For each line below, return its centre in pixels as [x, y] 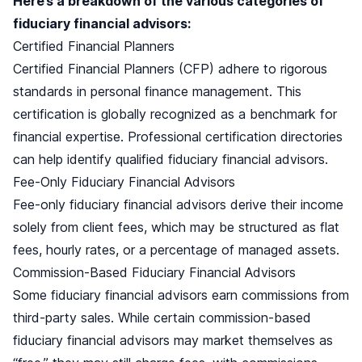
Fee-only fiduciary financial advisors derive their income [178, 205]
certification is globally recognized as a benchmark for [175, 114]
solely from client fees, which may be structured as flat [176, 227]
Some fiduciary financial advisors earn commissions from [181, 295]
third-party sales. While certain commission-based [162, 318]
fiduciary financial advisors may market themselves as [173, 341]
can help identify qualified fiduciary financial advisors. [170, 160]
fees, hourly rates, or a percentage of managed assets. [176, 250]
